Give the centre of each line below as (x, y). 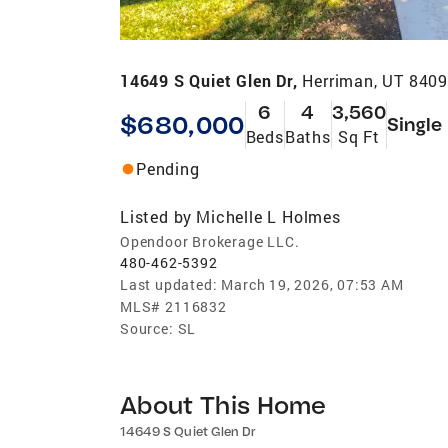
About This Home (223, 404)
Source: (147, 328)
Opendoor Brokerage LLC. (210, 241)
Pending (168, 168)
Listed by (156, 216)
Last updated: (169, 284)
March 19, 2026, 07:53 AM (312, 284)
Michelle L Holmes (268, 216)
